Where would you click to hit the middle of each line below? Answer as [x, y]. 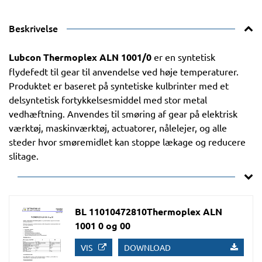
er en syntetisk [185, 57]
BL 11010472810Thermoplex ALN [149, 211]
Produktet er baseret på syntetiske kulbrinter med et [119, 85]
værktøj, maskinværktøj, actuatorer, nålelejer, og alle [118, 127]
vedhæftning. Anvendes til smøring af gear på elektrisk [123, 113]
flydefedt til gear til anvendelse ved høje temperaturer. [124, 71]
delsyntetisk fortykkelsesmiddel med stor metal [108, 99]
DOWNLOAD [148, 247]
